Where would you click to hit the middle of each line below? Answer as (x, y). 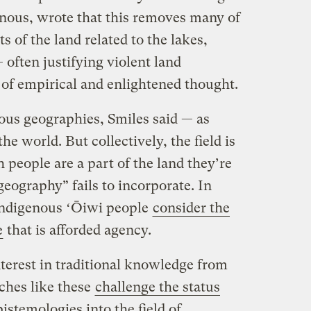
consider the (191, 208)
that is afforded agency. (77, 230)
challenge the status (157, 287)
